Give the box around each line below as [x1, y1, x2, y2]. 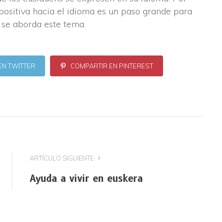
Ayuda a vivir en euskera [30, 172, 143, 184]
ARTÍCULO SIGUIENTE [30, 154, 95, 162]
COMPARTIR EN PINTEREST [69, 61, 153, 70]
